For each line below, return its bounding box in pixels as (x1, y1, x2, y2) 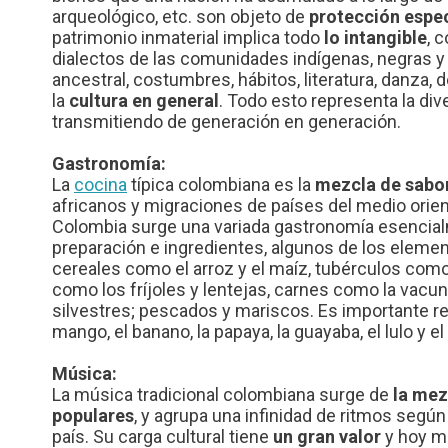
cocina (74, 173, 127, 195)
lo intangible (324, 26, 427, 48)
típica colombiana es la (127, 173, 315, 195)
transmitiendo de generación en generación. (52, 110, 401, 132)
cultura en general (69, 89, 219, 111)
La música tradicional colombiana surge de (52, 383, 393, 405)
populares (52, 404, 134, 426)
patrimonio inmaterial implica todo (52, 26, 324, 48)
